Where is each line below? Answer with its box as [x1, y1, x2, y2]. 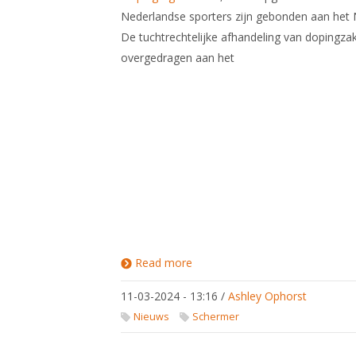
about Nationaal [192, 255, 276, 270]
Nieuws [133, 310, 169, 323]
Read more [135, 255, 192, 270]
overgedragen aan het [121, 50, 234, 65]
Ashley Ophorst [228, 288, 307, 304]
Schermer [192, 310, 239, 323]
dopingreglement [192, 268, 280, 283]
